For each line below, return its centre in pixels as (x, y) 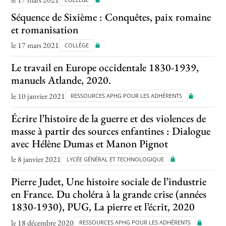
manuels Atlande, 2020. (61, 80)
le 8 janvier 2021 (36, 159)
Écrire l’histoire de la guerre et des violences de (109, 118)
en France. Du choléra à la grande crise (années (109, 194)
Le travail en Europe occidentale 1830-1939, (105, 68)
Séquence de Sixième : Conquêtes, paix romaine (111, 17)
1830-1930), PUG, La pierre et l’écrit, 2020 (103, 207)
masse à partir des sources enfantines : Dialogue (111, 131)
